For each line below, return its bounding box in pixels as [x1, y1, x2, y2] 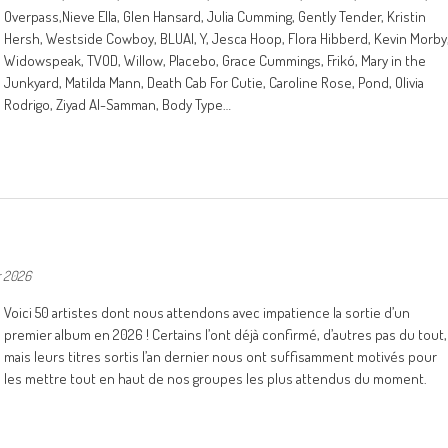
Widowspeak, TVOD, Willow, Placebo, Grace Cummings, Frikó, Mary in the [4, 51, 426, 70]
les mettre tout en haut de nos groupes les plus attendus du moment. [4, 369, 427, 388]
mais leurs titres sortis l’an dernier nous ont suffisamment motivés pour [4, 347, 437, 366]
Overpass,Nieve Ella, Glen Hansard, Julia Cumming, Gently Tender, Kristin [4, 7, 426, 26]
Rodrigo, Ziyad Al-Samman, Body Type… [4, 95, 231, 114]
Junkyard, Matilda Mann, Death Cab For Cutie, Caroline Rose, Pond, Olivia [4, 73, 424, 92]
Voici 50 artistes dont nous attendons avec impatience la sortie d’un [4, 303, 410, 322]
